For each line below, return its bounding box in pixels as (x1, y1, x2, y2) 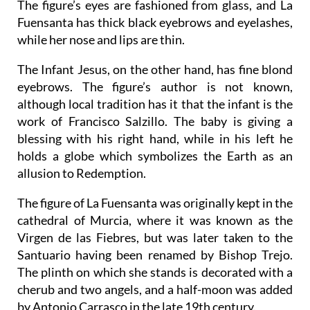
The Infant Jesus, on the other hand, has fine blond (17, 61, 293, 77)
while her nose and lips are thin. (17, 31, 185, 47)
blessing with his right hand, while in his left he (17, 130, 293, 146)
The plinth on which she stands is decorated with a (17, 264, 293, 280)
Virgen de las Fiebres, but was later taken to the (17, 229, 293, 245)
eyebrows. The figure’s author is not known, (17, 78, 293, 94)
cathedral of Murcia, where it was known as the (17, 212, 293, 228)
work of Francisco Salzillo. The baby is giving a (17, 113, 293, 129)
